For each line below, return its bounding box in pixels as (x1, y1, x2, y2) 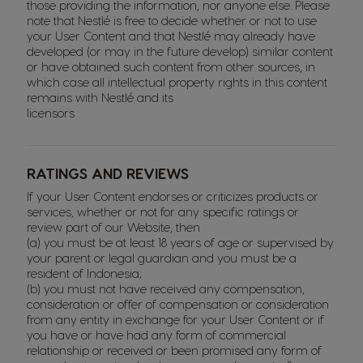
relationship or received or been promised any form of (27, 343, 322, 357)
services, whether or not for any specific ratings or (27, 204, 299, 219)
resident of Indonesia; (27, 266, 142, 280)
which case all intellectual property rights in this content (27, 75, 327, 89)
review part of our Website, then (27, 220, 200, 234)
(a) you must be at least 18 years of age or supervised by (27, 235, 334, 250)
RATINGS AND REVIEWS (27, 164, 189, 181)
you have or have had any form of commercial (27, 327, 286, 342)
